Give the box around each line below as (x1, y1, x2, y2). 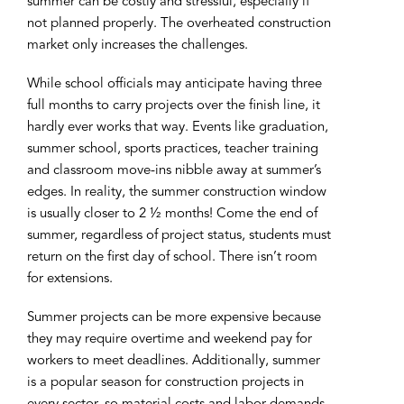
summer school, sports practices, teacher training (27, 142, 318, 156)
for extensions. (27, 271, 113, 286)
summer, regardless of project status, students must (27, 228, 331, 243)
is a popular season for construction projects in (27, 375, 304, 390)
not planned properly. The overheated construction (27, 17, 331, 31)
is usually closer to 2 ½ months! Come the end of (27, 207, 317, 221)
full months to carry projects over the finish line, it (27, 98, 320, 113)
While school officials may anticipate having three (27, 77, 322, 91)
